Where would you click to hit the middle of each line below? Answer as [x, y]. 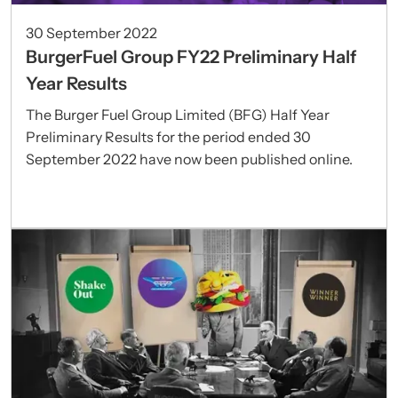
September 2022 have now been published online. [189, 159]
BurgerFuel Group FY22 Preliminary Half [191, 57]
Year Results [76, 84]
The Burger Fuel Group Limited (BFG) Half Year [178, 115]
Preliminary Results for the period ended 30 [168, 137]
